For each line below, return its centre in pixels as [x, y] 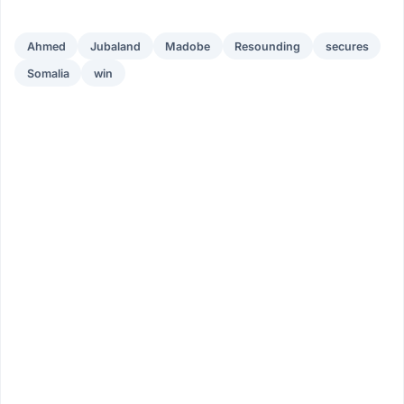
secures [347, 46]
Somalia [48, 73]
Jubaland [115, 46]
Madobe [188, 46]
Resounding [268, 46]
